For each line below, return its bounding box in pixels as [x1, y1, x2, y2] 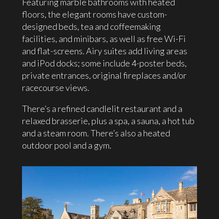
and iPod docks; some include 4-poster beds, [22, 58, 187, 69]
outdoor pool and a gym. [22, 140, 111, 151]
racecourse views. [22, 82, 89, 93]
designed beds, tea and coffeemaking [22, 21, 161, 32]
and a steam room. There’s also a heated [22, 128, 170, 139]
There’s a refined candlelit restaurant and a [22, 103, 182, 114]
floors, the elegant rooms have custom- [22, 9, 167, 20]
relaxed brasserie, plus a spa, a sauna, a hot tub [22, 115, 195, 127]
